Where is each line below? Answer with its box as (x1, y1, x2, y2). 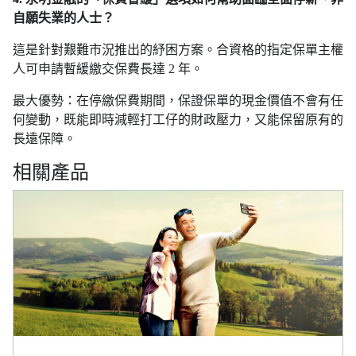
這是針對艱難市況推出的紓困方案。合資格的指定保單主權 (13, 43, 343, 57)
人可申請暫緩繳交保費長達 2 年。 (13, 62, 203, 76)
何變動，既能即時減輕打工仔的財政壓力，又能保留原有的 (13, 113, 343, 127)
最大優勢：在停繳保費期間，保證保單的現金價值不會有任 (13, 94, 343, 108)
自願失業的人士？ (13, 11, 114, 25)
